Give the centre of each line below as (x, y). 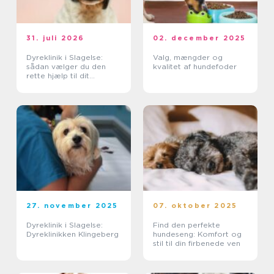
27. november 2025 (72, 206)
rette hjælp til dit (58, 76)
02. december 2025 (200, 38)
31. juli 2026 (56, 38)
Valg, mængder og (188, 57)
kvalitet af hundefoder (195, 67)
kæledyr (42, 85)
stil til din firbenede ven (197, 243)
